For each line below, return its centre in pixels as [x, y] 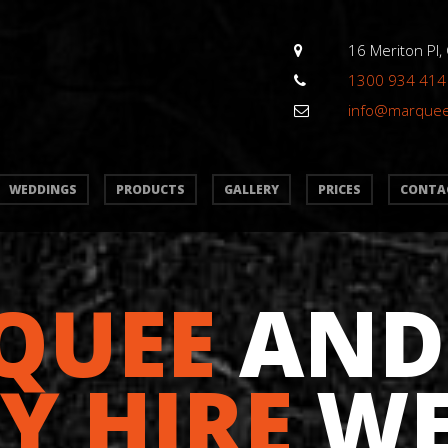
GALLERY [251, 189]
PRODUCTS [150, 189]
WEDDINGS [43, 189]
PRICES [339, 189]
